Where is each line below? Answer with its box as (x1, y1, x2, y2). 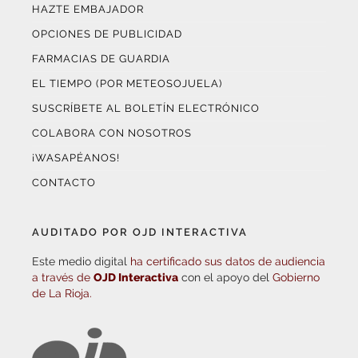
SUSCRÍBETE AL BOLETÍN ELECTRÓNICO (32, 101, 260, 114)
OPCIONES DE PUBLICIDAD (32, 27, 182, 40)
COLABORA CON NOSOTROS (32, 126, 192, 139)
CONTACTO (32, 176, 96, 189)
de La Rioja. (32, 286, 92, 300)
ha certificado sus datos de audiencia (130, 254, 325, 268)
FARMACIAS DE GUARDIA (32, 52, 170, 65)
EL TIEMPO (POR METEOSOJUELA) (32, 77, 222, 89)
